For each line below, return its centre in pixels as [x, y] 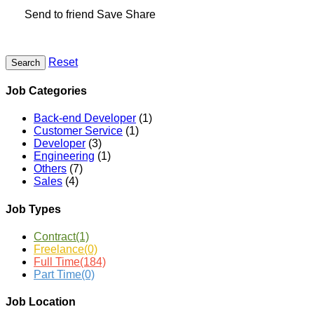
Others [50, 169]
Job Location [41, 302]
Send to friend [59, 15]
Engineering [64, 156]
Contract [55, 236]
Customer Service [78, 131]
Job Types [33, 209]
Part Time [57, 274]
